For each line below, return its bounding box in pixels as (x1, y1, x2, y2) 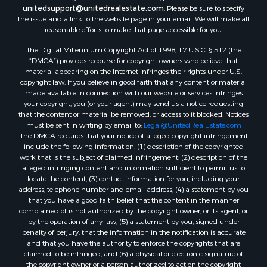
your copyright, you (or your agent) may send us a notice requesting (24, 96, 243, 106)
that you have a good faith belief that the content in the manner (28, 193, 239, 203)
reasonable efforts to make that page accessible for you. (44, 22, 223, 32)
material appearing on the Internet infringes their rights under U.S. (25, 64, 242, 74)
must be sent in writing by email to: (26, 117, 144, 128)
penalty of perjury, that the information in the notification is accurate (21, 225, 246, 235)
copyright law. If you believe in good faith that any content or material (20, 74, 247, 85)
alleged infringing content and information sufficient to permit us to (22, 160, 245, 170)
